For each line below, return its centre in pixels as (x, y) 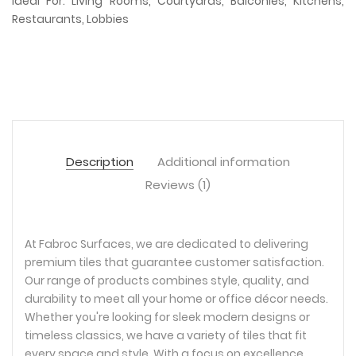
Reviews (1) (178, 185)
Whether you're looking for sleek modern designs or (167, 317)
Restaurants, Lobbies (70, 19)
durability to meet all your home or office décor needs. (176, 299)
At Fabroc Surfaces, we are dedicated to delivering (166, 244)
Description (100, 162)
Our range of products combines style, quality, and (167, 281)
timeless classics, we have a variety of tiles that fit (166, 336)
